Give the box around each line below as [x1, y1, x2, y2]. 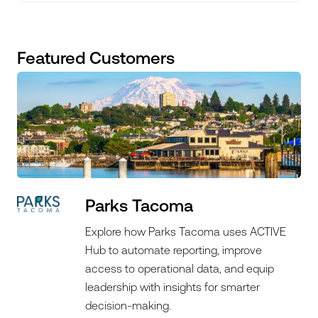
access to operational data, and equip [85, 262, 275, 275]
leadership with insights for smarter [85, 280, 261, 293]
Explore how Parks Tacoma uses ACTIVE [85, 225, 287, 238]
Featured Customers [17, 48, 175, 67]
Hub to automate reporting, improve [85, 243, 263, 256]
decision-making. [85, 299, 172, 312]
